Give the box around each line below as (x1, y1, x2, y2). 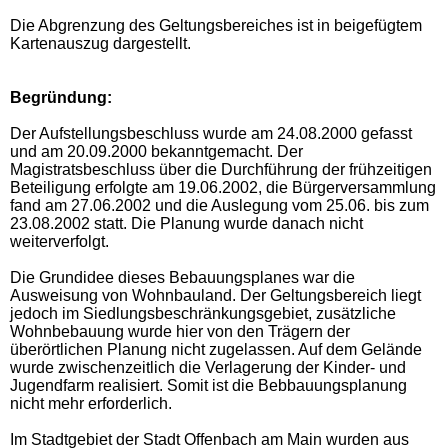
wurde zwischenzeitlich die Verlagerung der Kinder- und (10, 358, 406, 376)
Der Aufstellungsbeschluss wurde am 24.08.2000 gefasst (10, 124, 412, 142)
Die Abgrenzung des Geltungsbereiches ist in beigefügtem (10, 16, 422, 34)
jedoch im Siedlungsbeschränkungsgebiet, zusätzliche (10, 304, 396, 322)
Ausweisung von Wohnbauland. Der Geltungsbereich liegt (10, 286, 421, 304)
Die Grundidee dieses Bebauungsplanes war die (10, 268, 355, 286)
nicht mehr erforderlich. (10, 394, 172, 412)
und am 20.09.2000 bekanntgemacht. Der (10, 142, 303, 160)
